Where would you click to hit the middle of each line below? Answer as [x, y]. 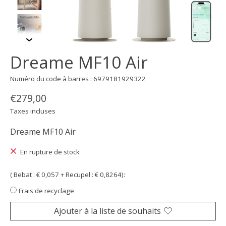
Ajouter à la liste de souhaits [107, 211]
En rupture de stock [50, 152]
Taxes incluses [33, 111]
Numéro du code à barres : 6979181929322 [78, 78]
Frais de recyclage [46, 190]
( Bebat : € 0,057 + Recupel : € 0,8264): [68, 174]
